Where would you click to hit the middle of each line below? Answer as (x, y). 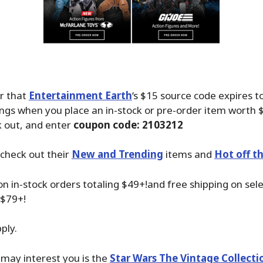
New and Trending (117, 154)
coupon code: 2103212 (128, 124)
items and (188, 154)
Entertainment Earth (80, 95)
